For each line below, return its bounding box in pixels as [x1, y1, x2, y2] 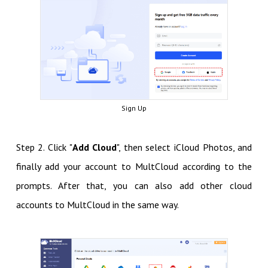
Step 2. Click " [16, 141, 72, 153]
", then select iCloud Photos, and [117, 141, 252, 153]
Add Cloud [72, 141, 117, 153]
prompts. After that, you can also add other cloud [16, 179, 252, 191]
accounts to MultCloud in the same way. [16, 198, 179, 211]
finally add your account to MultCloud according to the [16, 160, 252, 172]
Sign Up [121, 103, 147, 112]
